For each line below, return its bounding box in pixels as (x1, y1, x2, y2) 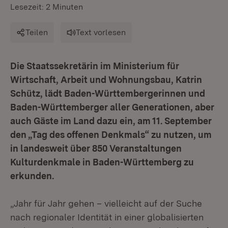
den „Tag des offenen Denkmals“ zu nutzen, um (10, 129, 212, 140)
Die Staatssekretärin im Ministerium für (10, 61, 179, 71)
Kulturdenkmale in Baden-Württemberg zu (10, 157, 194, 167)
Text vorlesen (76, 27, 126, 37)
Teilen (25, 27, 48, 37)
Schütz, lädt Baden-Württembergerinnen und (10, 88, 205, 99)
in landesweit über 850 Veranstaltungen (10, 143, 182, 154)
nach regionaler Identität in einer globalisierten (10, 212, 204, 222)
